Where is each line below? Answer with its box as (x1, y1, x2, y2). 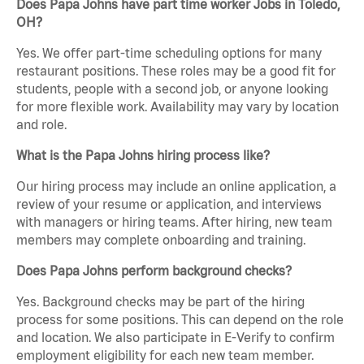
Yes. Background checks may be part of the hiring (16, 294, 305, 310)
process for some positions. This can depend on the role (16, 312, 344, 327)
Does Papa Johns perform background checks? (16, 263, 292, 279)
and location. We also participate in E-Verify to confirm (16, 330, 335, 345)
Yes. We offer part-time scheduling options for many (16, 45, 322, 61)
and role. (16, 117, 67, 132)
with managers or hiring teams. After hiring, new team (16, 214, 332, 230)
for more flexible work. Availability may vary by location (16, 99, 339, 115)
